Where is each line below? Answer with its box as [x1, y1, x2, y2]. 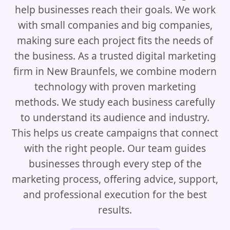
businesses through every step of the [28, 157, 202, 170]
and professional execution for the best [23, 187, 207, 201]
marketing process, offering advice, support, [12, 172, 218, 186]
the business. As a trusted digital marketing [14, 49, 216, 63]
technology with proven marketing [34, 80, 196, 93]
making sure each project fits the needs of [17, 33, 213, 47]
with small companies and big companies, [17, 18, 213, 32]
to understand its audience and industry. [21, 110, 209, 124]
